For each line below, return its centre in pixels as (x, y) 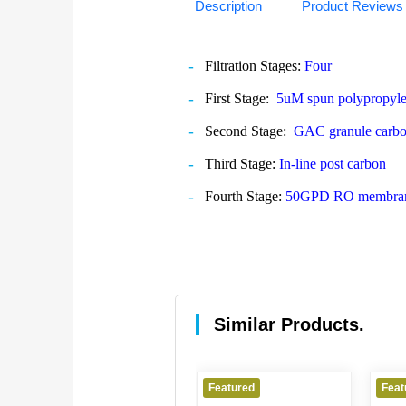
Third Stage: (240, 164)
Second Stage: (245, 131)
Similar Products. (289, 324)
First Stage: (237, 98)
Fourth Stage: (243, 196)
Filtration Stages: (252, 66)
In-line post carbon (332, 164)
